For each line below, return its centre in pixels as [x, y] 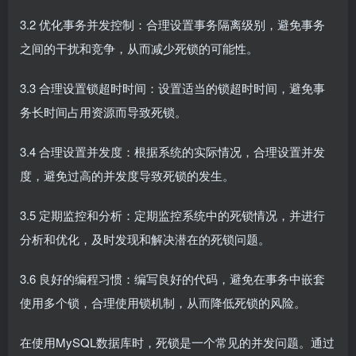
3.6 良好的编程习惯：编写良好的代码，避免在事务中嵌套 [172, 279]
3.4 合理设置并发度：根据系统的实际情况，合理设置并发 [172, 151]
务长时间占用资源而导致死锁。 [103, 112]
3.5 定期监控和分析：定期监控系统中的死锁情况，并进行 [172, 215]
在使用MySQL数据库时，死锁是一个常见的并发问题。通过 [177, 342]
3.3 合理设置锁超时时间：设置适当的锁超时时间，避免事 [172, 88]
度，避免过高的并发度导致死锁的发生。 [127, 175]
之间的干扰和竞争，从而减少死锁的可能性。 [139, 48]
